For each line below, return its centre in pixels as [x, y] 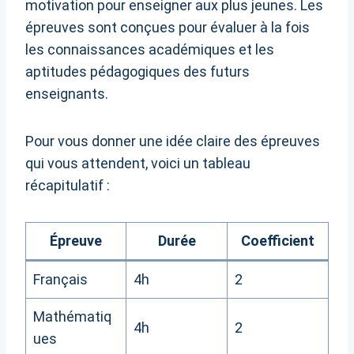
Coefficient [278, 241]
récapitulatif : [68, 186]
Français [60, 280]
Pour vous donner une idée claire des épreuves [173, 141]
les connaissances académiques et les [150, 50]
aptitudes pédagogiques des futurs [137, 72]
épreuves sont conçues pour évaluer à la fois [168, 28]
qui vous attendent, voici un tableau [138, 164]
